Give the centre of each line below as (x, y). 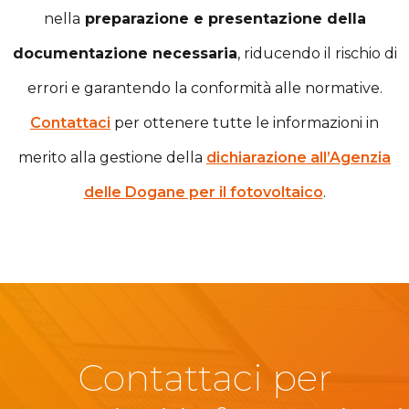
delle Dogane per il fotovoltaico (203, 192)
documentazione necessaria (125, 53)
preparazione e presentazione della (223, 18)
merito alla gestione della (112, 157)
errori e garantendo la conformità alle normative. (204, 88)
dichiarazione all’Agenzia (299, 157)
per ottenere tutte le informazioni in (245, 122)
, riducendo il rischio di (317, 53)
